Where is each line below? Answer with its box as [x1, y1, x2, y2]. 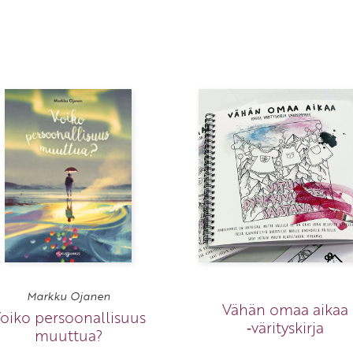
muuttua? [34, 324, 102, 347]
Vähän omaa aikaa [221, 298, 348, 321]
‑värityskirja [246, 316, 324, 340]
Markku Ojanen [26, 288, 110, 305]
